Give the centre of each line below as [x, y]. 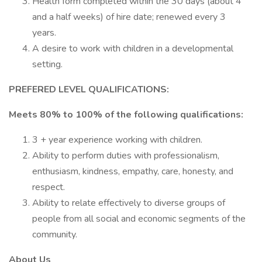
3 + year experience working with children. [120, 140]
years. [46, 33]
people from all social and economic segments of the [139, 219]
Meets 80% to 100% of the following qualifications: [127, 115]
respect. [50, 187]
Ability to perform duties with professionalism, [126, 156]
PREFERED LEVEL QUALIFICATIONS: [90, 89]
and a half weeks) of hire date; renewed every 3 [129, 17]
